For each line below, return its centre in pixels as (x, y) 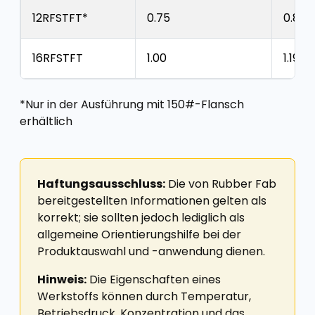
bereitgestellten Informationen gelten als (152, 201)
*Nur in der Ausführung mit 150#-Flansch (132, 104)
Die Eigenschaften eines (154, 279)
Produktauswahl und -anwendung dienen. (151, 251)
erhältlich (46, 121)
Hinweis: (62, 279)
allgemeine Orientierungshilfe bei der (139, 234)
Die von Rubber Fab (221, 184)
